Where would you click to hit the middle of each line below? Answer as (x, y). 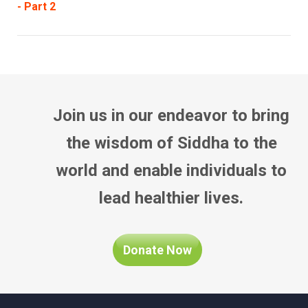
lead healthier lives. (171, 198)
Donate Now (158, 250)
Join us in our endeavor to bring (171, 115)
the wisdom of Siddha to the (171, 143)
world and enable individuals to (171, 170)
